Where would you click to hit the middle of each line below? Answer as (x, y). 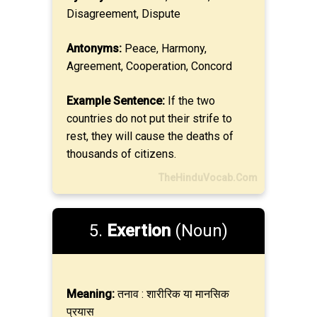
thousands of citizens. (121, 154)
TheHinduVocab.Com (208, 178)
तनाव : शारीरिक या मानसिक (172, 294)
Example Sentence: (116, 101)
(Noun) (199, 231)
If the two (190, 101)
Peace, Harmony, (164, 48)
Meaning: (91, 294)
